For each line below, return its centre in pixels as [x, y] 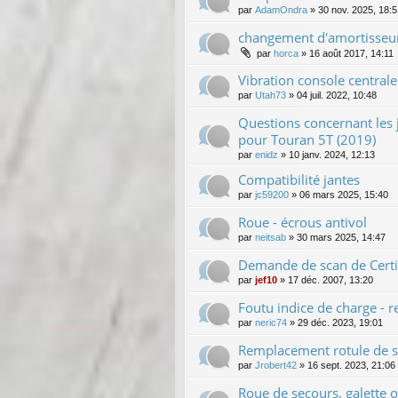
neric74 [271, 322]
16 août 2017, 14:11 [351, 53]
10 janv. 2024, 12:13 [332, 154]
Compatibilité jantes [299, 179]
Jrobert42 [276, 365]
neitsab [271, 237]
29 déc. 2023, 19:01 [340, 322]
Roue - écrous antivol [302, 222]
